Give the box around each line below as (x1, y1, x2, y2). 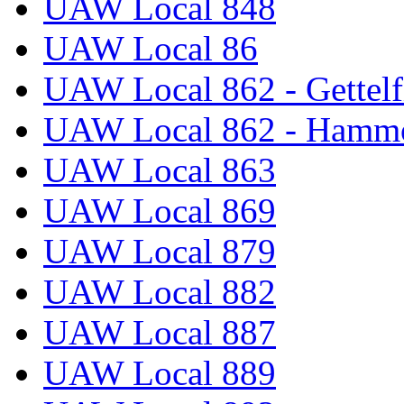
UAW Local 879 (43, 232, 276, 271)
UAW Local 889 (43, 353, 276, 393)
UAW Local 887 (43, 313, 276, 353)
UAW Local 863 (43, 151, 276, 190)
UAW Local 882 (43, 272, 276, 312)
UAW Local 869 (43, 191, 276, 231)
